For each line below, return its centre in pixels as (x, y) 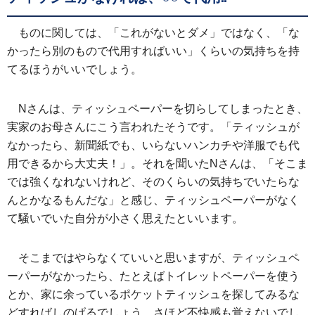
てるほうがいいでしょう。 (75, 70)
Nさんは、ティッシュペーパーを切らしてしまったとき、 (163, 109)
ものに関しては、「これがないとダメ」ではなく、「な (159, 33)
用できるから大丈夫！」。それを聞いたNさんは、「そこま (157, 164)
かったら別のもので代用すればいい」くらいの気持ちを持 (153, 51)
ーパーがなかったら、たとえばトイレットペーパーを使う (153, 276)
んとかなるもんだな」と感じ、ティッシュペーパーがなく (153, 200)
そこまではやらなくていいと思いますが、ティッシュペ (159, 258)
